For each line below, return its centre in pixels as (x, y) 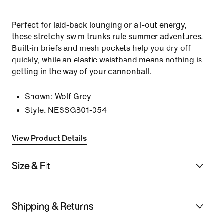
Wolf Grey (73, 97)
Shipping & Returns (53, 206)
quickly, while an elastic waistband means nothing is (107, 60)
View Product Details (49, 138)
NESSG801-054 (77, 110)
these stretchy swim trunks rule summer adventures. (108, 37)
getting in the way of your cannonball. (82, 71)
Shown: (39, 97)
